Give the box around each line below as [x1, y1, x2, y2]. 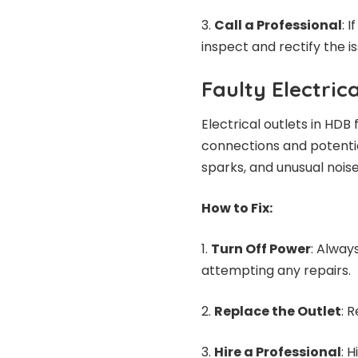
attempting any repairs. [201, 261, 351, 280]
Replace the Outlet [214, 302, 341, 321]
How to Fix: [201, 199, 272, 218]
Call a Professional [214, 15, 342, 34]
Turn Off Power [211, 240, 311, 259]
